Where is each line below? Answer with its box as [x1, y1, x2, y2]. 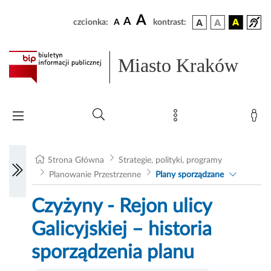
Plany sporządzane [155, 171, 224, 180]
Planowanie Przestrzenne [48, 171, 141, 180]
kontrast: [153, 18, 186, 27]
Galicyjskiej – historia [31, 220, 212, 240]
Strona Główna [48, 156, 105, 165]
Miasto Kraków [118, 54, 239, 77]
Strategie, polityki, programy [118, 156, 222, 165]
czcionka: [73, 18, 108, 27]
